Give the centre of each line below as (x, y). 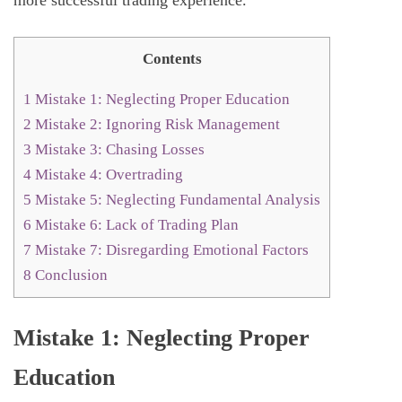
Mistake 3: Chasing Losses (118, 149)
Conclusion (70, 275)
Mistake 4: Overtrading (107, 174)
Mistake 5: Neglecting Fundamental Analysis (176, 199)
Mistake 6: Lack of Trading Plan (135, 224)
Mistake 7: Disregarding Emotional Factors (170, 249)
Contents (172, 59)
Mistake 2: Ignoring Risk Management (156, 124)
